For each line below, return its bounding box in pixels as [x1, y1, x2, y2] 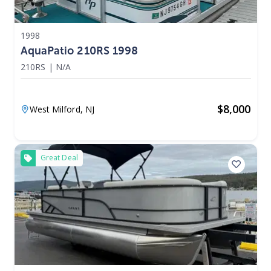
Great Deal [40, 152, 79, 163]
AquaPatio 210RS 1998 [20, 44, 139, 57]
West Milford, [29, 103, 85, 115]
